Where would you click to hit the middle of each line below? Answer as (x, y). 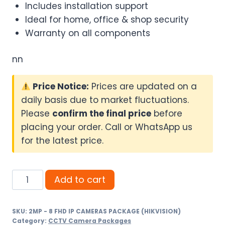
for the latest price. (62, 141)
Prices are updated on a (143, 87)
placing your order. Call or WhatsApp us (107, 127)
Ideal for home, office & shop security (107, 19)
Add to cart (80, 180)
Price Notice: (60, 87)
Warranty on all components (87, 33)
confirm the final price (102, 114)
